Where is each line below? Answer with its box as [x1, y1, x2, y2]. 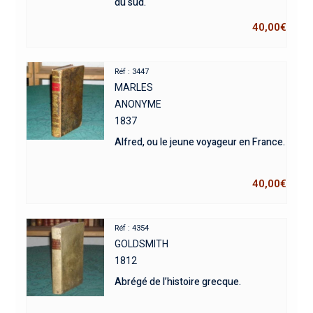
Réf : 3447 [115, 66, 150, 76]
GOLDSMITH [115, 238, 169, 249]
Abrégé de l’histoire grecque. [115, 274, 242, 289]
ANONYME [115, 98, 162, 110]
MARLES [115, 81, 154, 93]
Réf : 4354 [115, 223, 150, 233]
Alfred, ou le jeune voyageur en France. [115, 134, 286, 150]
